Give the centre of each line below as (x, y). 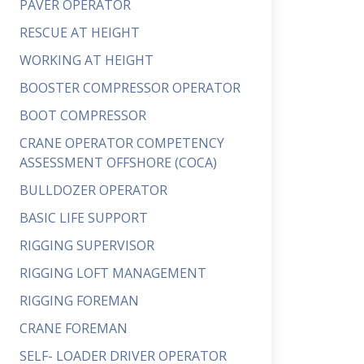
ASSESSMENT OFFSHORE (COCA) (118, 162)
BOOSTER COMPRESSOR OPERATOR (130, 88)
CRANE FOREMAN (74, 328)
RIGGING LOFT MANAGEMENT (113, 273)
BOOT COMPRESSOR (83, 115)
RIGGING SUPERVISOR (87, 245)
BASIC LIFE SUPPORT (84, 218)
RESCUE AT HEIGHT (80, 32)
